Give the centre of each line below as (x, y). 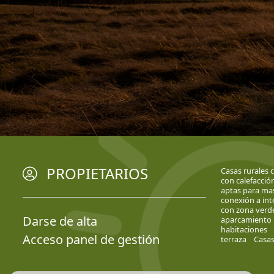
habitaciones (244, 230)
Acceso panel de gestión (91, 240)
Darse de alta (60, 221)
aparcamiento (246, 220)
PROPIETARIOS (97, 174)
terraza (233, 239)
